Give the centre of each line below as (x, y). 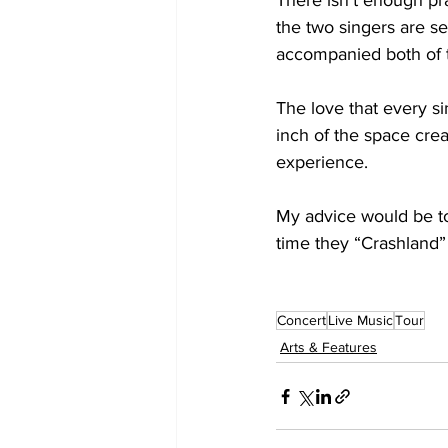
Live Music (360, 320)
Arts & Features (328, 347)
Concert (301, 320)
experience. (322, 162)
